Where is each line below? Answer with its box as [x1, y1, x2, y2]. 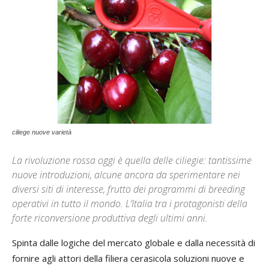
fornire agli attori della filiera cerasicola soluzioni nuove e [12, 252, 244, 264]
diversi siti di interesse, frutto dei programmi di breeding [12, 183, 245, 196]
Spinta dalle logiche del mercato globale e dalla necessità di [12, 237, 255, 249]
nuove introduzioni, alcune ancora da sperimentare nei [12, 168, 240, 181]
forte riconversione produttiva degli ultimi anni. [12, 211, 208, 225]
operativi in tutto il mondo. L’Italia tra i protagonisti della [12, 197, 247, 210]
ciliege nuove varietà [12, 128, 71, 136]
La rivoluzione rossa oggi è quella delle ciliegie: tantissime [12, 154, 252, 167]
